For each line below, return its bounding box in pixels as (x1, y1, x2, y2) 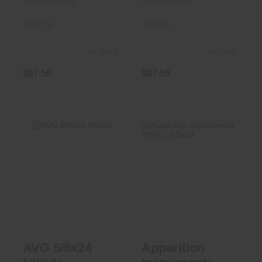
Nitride (58, 177, 85, 187)
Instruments (166, 177, 215, 187)
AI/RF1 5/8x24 (163, 186, 218, 196)
